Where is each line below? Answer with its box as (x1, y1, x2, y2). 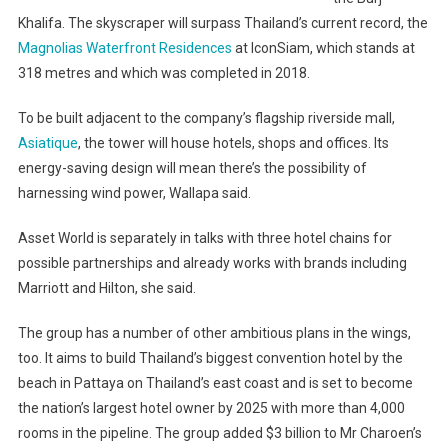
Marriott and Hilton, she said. (17, 279, 196, 296)
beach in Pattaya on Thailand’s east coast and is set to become (17, 374, 413, 391)
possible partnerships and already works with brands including (17, 254, 407, 271)
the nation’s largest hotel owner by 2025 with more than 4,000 (17, 399, 405, 416)
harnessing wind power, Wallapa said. (17, 184, 251, 201)
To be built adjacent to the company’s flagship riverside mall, (17, 109, 395, 126)
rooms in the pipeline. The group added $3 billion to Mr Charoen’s (17, 424, 422, 441)
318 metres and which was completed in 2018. (17, 64, 310, 81)
